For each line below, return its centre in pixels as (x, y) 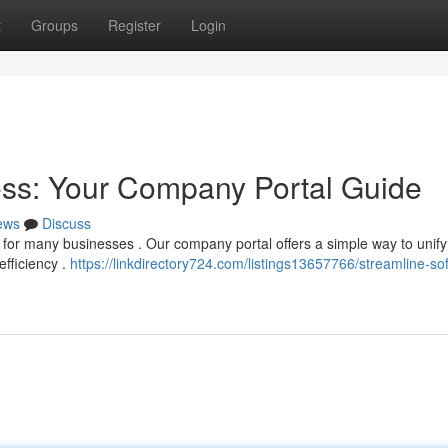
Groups (54, 25)
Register (134, 25)
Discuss (66, 223)
